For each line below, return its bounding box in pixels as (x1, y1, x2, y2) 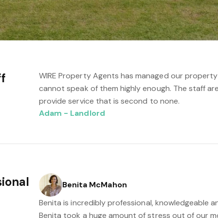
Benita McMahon (62, 180, 127, 190)
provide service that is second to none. (38, 96, 180, 106)
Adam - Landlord (38, 108, 105, 118)
